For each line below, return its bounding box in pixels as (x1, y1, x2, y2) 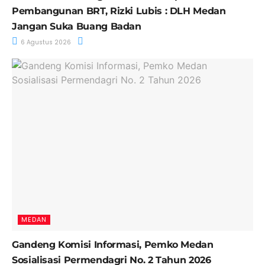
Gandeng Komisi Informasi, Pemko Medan (12, 239, 214, 251)
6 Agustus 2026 (19, 37, 71, 47)
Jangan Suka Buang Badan (12, 20, 141, 32)
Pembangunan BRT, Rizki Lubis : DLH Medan (12, 5, 226, 17)
